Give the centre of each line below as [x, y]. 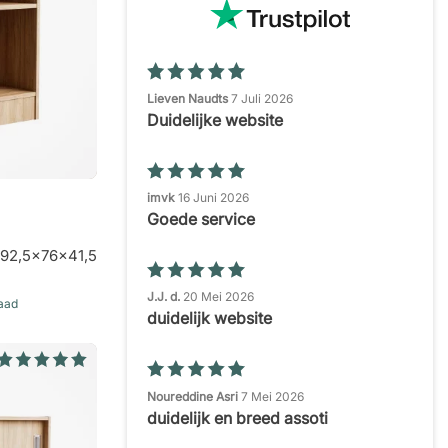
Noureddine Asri [192, 396]
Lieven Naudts [187, 98]
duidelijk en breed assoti [237, 417]
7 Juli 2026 [262, 98]
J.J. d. [163, 297]
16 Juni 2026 [213, 197]
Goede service [201, 218]
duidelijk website [209, 318]
